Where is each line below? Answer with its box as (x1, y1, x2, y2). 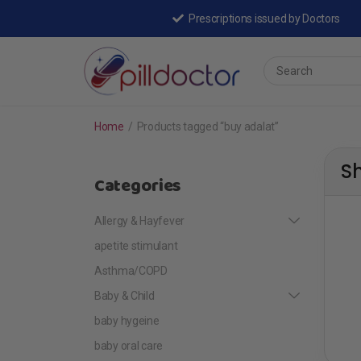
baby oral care (94, 338, 164, 352)
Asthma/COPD (94, 263, 168, 277)
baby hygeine (94, 313, 160, 327)
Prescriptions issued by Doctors (188, 12, 341, 25)
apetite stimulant (94, 239, 178, 252)
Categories (94, 172, 182, 201)
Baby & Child (94, 288, 155, 302)
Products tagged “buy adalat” (136, 119, 279, 133)
